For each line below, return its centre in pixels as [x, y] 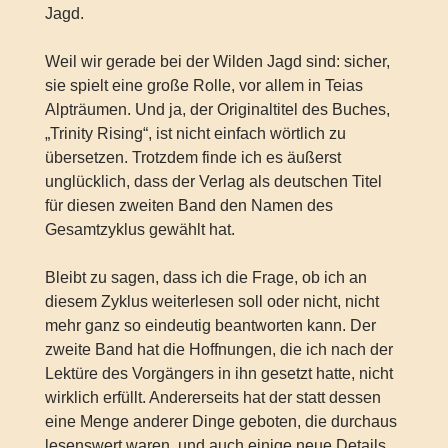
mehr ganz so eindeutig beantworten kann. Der [210, 325]
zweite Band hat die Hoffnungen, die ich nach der [218, 349]
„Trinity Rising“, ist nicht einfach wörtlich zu [195, 133]
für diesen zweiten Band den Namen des [188, 205]
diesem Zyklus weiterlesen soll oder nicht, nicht [211, 301]
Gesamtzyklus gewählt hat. [139, 229]
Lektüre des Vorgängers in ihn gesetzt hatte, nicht [218, 373]
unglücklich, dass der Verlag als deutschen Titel [213, 181]
